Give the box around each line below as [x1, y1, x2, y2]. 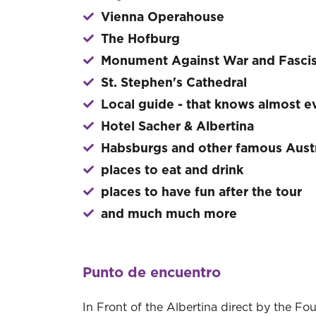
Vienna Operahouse [101, 11, 224, 24]
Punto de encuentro [83, 266, 221, 280]
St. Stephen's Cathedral [101, 77, 247, 90]
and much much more [101, 208, 237, 221]
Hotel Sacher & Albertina [101, 121, 254, 133]
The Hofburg [101, 33, 180, 46]
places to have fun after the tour [101, 186, 302, 199]
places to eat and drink [101, 164, 243, 177]
